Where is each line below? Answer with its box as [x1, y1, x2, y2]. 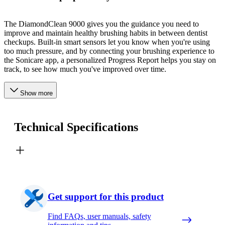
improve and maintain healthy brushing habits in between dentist [4, 28, 207, 37]
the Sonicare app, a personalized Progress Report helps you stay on [4, 55, 216, 64]
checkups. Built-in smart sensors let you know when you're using [4, 37, 210, 46]
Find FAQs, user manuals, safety [47, 212, 151, 221]
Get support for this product [47, 191, 164, 202]
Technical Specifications [14, 120, 138, 134]
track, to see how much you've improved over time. [4, 64, 166, 73]
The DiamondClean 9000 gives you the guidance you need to [4, 19, 199, 28]
